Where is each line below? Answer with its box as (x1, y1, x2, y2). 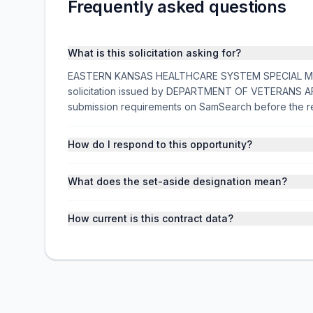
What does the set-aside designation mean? (68, 175, 287, 187)
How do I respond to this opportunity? (68, 138, 252, 150)
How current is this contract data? (68, 212, 233, 224)
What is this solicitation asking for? (68, 47, 241, 59)
